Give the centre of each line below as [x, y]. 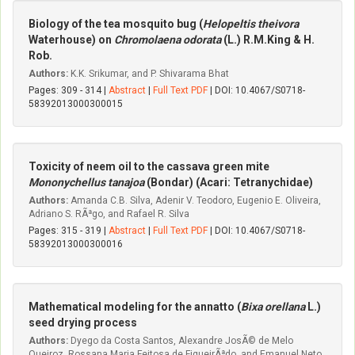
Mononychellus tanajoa [86, 182]
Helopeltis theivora [251, 24]
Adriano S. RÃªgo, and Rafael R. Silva [109, 214]
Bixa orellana [273, 307]
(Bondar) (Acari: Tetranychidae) [229, 182]
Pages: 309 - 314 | [69, 90]
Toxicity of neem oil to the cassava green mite [149, 166]
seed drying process [83, 323]
